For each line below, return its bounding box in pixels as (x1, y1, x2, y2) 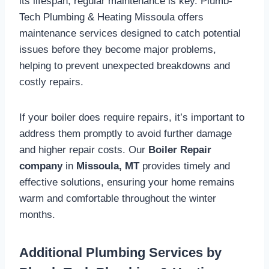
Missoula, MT (76, 160, 139, 172)
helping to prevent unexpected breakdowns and (19, 59, 230, 71)
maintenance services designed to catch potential (19, 27, 241, 39)
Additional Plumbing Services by (19, 244, 222, 260)
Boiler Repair (148, 144, 211, 156)
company (19, 160, 62, 172)
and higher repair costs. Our (19, 144, 148, 156)
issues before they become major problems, (19, 43, 216, 55)
